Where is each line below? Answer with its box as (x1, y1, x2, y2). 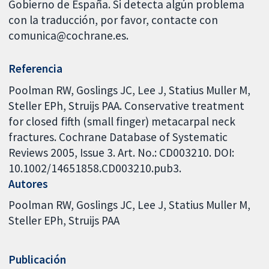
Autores (8, 176, 49, 191)
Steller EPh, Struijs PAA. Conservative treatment (8, 98, 245, 113)
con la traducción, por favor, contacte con (8, 13, 219, 28)
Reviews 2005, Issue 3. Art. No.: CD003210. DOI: (8, 145, 235, 160)
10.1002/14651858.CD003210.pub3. (8, 160, 182, 175)
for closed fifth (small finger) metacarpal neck (8, 113, 236, 128)
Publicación (8, 252, 67, 267)
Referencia (8, 61, 63, 76)
